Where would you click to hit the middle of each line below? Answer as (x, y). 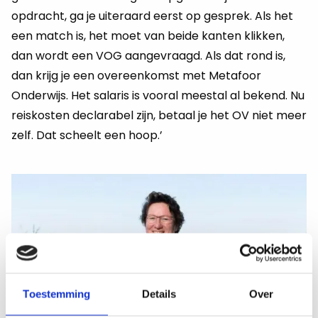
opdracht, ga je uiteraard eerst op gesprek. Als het (152, 16)
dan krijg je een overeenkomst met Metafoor (136, 76)
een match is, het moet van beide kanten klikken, (148, 36)
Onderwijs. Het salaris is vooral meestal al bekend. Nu (158, 95)
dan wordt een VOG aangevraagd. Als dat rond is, (148, 56)
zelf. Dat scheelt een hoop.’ (87, 135)
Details (159, 294)
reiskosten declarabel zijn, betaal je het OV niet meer (159, 115)
